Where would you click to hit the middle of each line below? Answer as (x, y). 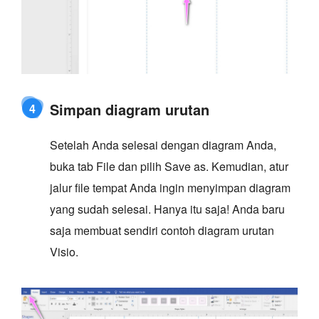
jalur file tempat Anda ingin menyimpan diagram (170, 187)
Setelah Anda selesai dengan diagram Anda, (163, 145)
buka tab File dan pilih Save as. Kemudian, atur (169, 166)
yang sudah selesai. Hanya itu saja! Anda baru (167, 209)
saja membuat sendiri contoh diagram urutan (162, 230)
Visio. (64, 251)
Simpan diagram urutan (130, 109)
